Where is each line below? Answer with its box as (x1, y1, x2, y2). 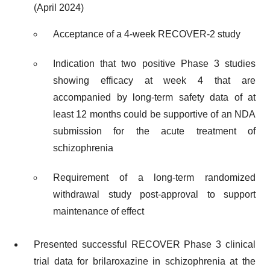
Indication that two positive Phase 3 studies (53, 58, 256, 69)
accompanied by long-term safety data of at (53, 92, 256, 102)
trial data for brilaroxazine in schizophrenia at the (34, 256, 256, 266)
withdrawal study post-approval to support (53, 189, 256, 200)
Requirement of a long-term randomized (53, 172, 256, 183)
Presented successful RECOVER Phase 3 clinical (34, 239, 256, 250)
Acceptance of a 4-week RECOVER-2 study (53, 28, 240, 39)
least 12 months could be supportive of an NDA (53, 108, 256, 119)
